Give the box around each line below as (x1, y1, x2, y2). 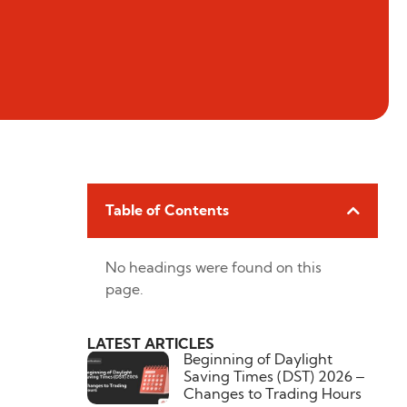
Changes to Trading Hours (183, 384, 362, 402)
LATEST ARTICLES (87, 334, 214, 352)
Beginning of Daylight (183, 350, 333, 368)
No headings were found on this (105, 258, 322, 276)
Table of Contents (105, 201, 229, 219)
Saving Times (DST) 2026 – (183, 367, 364, 385)
